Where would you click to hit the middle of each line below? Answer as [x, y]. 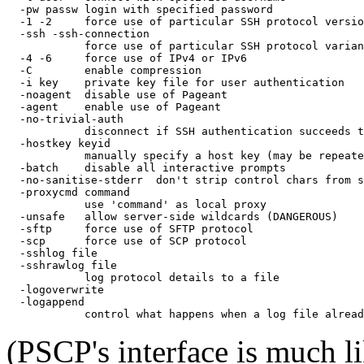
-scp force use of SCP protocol [127, 240]
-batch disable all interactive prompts [146, 167]
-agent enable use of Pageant [114, 106]
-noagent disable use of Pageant [117, 94]
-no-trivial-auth [65, 119]
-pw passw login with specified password [140, 9]
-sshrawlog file [62, 265]
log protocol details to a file [143, 277]
